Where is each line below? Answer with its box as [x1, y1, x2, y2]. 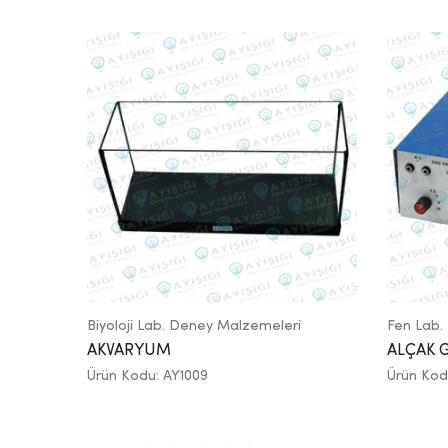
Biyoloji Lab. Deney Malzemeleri [87, 318, 301, 333]
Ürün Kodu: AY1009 [87, 368, 208, 383]
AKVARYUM [87, 342, 171, 359]
